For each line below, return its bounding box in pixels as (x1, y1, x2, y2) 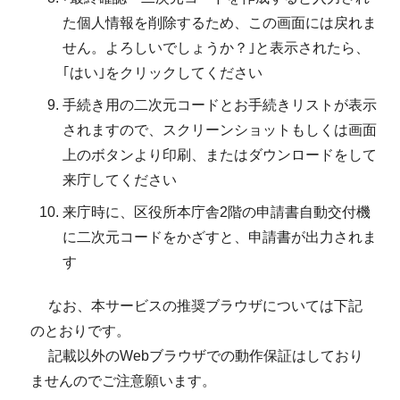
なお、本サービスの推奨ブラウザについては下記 (29, 298, 362, 314)
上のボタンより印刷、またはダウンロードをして (62, 146, 377, 162)
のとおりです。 (29, 323, 130, 339)
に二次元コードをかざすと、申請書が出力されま (62, 229, 377, 245)
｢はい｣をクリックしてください (62, 64, 262, 80)
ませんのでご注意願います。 (29, 373, 216, 389)
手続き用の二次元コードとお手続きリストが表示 (62, 96, 377, 112)
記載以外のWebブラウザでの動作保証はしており (29, 348, 363, 364)
